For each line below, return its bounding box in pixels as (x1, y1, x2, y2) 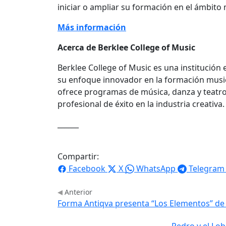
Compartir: (58, 150, 99, 162)
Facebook (69, 162, 105, 174)
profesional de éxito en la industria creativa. (58, 98, 224, 109)
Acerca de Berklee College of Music (58, 41, 195, 53)
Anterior (63, 187, 92, 197)
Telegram (189, 162, 224, 174)
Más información (58, 21, 126, 33)
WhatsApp (136, 162, 176, 174)
